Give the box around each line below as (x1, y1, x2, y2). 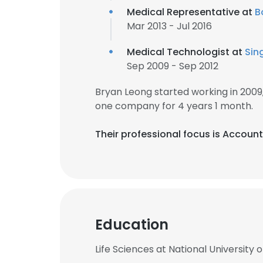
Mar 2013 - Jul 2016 (127, 19, 212, 33)
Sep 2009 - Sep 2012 (127, 59, 218, 73)
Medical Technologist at (127, 45, 245, 59)
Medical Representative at (127, 5, 255, 19)
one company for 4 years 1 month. (95, 99, 253, 113)
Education (95, 215, 168, 234)
